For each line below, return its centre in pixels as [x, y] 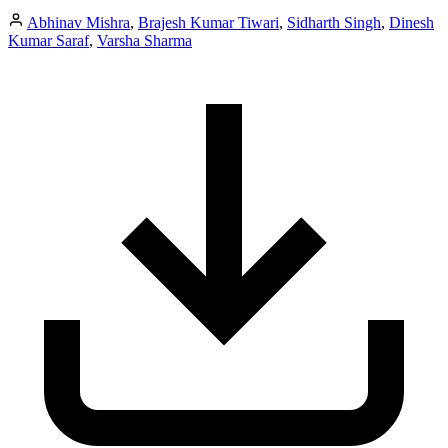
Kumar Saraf [48, 40]
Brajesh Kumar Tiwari [208, 22]
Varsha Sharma [144, 40]
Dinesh [411, 22]
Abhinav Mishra [78, 22]
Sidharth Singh [334, 22]
